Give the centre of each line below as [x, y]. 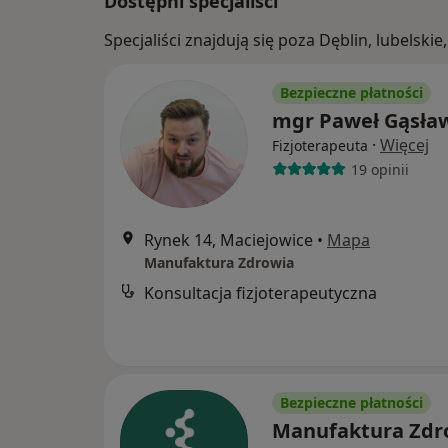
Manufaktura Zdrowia [219, 262]
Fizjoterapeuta [320, 145]
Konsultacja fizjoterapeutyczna [260, 293]
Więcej [404, 145]
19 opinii [379, 169]
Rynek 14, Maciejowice [228, 240]
